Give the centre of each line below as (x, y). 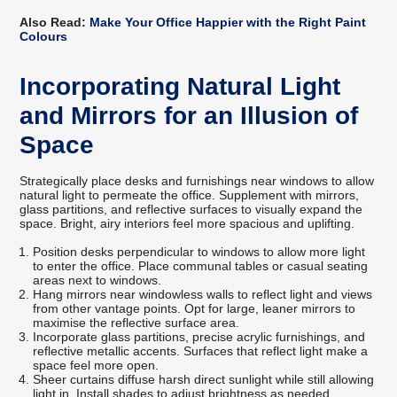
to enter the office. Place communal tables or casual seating (201, 266)
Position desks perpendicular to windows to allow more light (199, 252)
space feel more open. (96, 366)
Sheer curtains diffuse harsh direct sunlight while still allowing (204, 380)
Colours (44, 37)
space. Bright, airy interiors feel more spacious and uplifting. (187, 224)
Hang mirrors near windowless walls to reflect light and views (203, 295)
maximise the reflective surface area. (136, 323)
